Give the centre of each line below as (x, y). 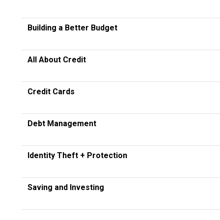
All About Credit (57, 59)
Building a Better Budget (72, 27)
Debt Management (62, 123)
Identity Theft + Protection (77, 155)
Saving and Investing (66, 187)
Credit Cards (51, 91)
